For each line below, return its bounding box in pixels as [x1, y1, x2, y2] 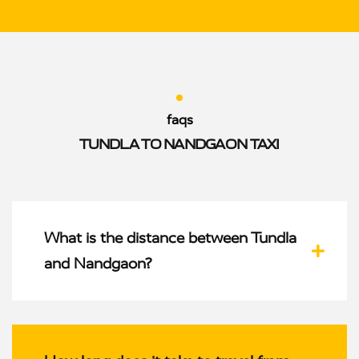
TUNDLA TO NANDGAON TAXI [79, 135, 280, 153]
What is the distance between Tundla [44, 228, 296, 247]
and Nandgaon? [44, 254, 151, 272]
